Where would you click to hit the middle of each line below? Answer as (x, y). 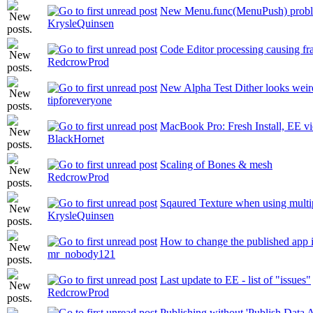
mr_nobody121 (81, 254)
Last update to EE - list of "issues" (235, 280)
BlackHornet (76, 139)
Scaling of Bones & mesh (216, 165)
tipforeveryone (80, 100)
